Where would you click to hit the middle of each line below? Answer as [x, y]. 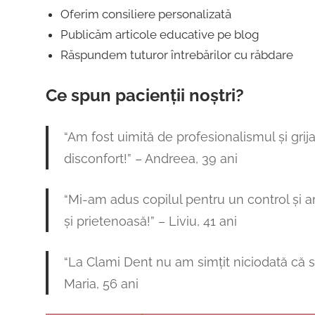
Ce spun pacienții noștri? [144, 95]
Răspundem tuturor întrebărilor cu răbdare [176, 55]
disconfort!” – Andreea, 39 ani [151, 158]
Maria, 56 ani [101, 283]
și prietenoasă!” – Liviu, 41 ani [150, 221]
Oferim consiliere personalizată [146, 14]
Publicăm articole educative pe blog [160, 35]
